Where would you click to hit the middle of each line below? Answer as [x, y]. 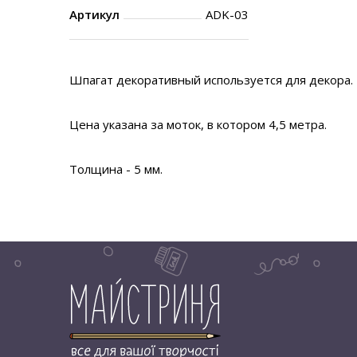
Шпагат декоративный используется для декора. [211, 80]
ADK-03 [227, 14]
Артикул [94, 14]
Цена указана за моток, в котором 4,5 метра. [198, 124]
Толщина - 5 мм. [116, 169]
